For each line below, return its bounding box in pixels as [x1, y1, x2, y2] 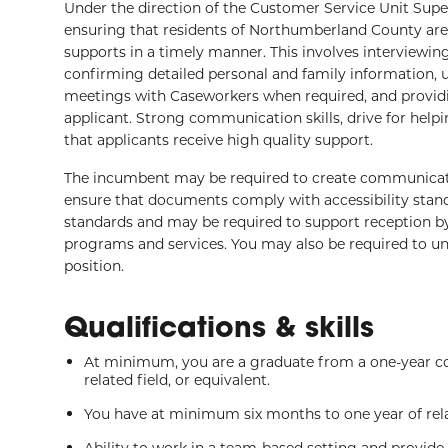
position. [64, 256, 124, 275]
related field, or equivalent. [84, 370, 270, 389]
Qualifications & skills [64, 308, 374, 345]
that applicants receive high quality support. [64, 130, 373, 149]
